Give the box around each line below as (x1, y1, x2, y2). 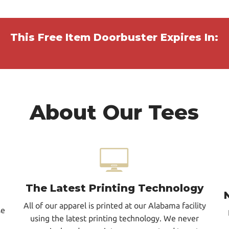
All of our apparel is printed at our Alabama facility (23, 200, 206, 210)
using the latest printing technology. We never (30, 213, 199, 223)
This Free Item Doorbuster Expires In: (10, 31, 219, 43)
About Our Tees (30, 99, 199, 125)
